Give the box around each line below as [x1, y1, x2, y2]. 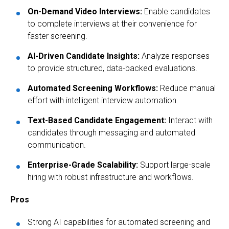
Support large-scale [138, 160, 211, 170]
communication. [28, 140, 86, 150]
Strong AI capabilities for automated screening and [28, 217, 210, 227]
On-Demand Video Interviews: [28, 7, 142, 17]
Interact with [166, 116, 213, 126]
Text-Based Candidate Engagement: [28, 116, 166, 126]
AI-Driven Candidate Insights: [28, 51, 140, 61]
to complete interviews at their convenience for [28, 19, 197, 29]
